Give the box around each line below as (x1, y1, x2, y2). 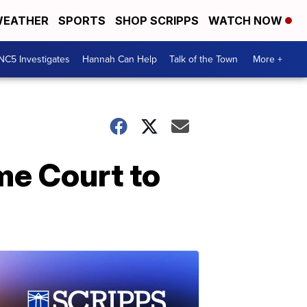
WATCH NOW (208, 14, 285, 27)
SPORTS (58, 14, 106, 27)
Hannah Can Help (82, 52, 157, 66)
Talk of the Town (169, 52, 238, 66)
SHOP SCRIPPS (115, 14, 199, 27)
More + (253, 52, 282, 66)
